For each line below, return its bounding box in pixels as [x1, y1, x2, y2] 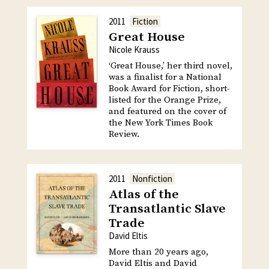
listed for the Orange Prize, [108, 94, 221, 106]
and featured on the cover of [108, 105, 226, 117]
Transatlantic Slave [108, 201, 226, 217]
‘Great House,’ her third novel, [108, 59, 232, 71]
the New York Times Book [108, 116, 213, 128]
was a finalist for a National [108, 71, 222, 83]
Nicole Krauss [108, 43, 160, 55]
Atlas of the [108, 186, 179, 202]
